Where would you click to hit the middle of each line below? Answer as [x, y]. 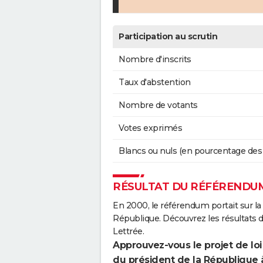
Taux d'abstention [155, 82]
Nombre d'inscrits [155, 60]
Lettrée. [128, 232]
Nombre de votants [158, 105]
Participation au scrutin [168, 37]
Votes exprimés [150, 128]
